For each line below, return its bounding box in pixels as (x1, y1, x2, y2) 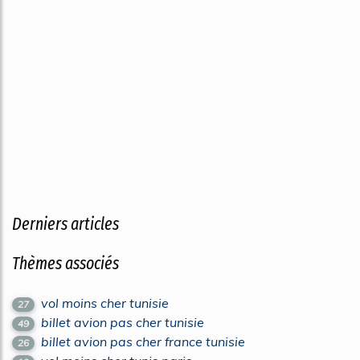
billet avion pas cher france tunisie (41, 333, 246, 350)
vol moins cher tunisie (41, 295, 170, 311)
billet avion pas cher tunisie (41, 314, 205, 330)
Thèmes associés (12, 253, 119, 274)
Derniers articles (12, 214, 119, 235)
